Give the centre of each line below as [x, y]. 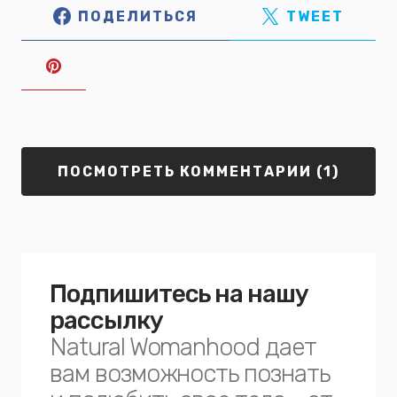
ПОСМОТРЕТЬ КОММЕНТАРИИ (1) [198, 171]
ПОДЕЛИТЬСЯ [138, 16]
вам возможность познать [190, 374]
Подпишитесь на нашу [179, 294]
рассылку [106, 320]
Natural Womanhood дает [183, 347]
